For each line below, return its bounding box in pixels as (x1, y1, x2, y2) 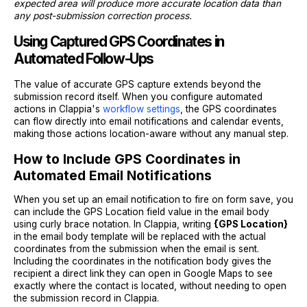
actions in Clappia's (14, 103, 100, 114)
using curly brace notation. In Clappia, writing (14, 218, 214, 230)
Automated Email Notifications (14, 167, 212, 184)
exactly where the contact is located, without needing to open (14, 280, 286, 291)
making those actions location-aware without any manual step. (14, 128, 288, 139)
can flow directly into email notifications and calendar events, (14, 116, 284, 127)
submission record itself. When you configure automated (14, 91, 262, 102)
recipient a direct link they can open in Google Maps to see (14, 267, 273, 279)
